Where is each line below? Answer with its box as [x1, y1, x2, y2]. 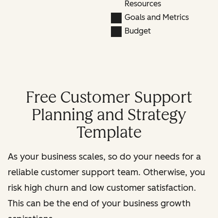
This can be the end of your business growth [8, 198, 191, 209]
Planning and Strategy [32, 106, 186, 125]
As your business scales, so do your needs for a [8, 151, 201, 163]
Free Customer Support [26, 88, 192, 107]
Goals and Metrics [124, 13, 189, 22]
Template [76, 123, 142, 142]
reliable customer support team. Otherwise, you [8, 167, 205, 178]
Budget [124, 26, 151, 36]
